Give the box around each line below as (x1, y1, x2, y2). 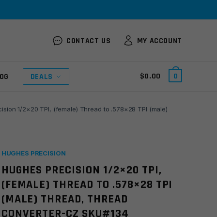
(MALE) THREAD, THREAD (1, 192, 128, 206)
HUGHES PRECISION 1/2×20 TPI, (1, 163, 162, 177)
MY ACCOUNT (137, 35, 182, 46)
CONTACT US (66, 35, 111, 46)
